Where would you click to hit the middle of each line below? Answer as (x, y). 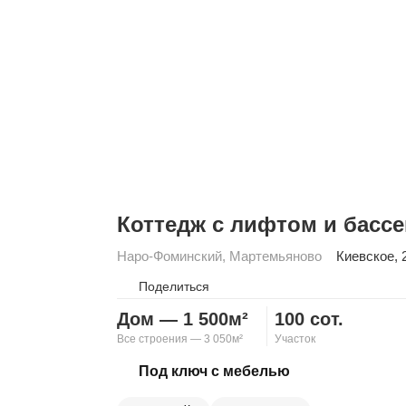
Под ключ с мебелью (214, 371)
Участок (295, 339)
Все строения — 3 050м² (180, 339)
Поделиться (174, 286)
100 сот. (309, 319)
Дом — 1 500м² (183, 319)
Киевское (365, 256)
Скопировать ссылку (217, 364)
